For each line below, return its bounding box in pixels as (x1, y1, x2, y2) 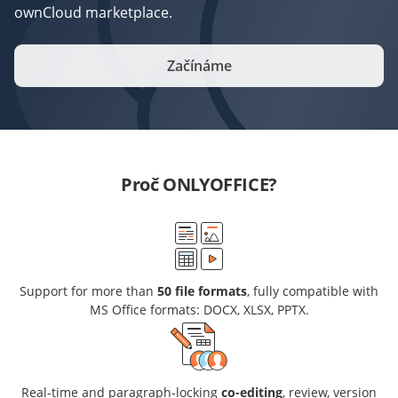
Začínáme (166, 55, 232, 76)
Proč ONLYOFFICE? (121, 171, 277, 196)
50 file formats (157, 282, 247, 299)
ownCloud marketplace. (14, 2, 172, 22)
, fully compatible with (247, 282, 378, 299)
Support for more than (20, 282, 157, 299)
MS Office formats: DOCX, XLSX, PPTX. (89, 300, 309, 318)
